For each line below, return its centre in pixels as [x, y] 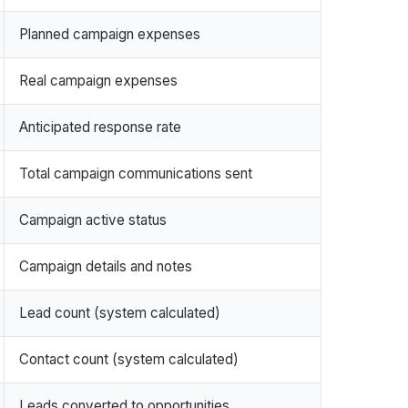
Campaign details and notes [106, 266]
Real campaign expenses [98, 80]
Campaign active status [93, 219]
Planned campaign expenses [110, 34]
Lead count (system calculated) [120, 312]
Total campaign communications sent [136, 173]
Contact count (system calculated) [129, 359]
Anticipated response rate [100, 127]
